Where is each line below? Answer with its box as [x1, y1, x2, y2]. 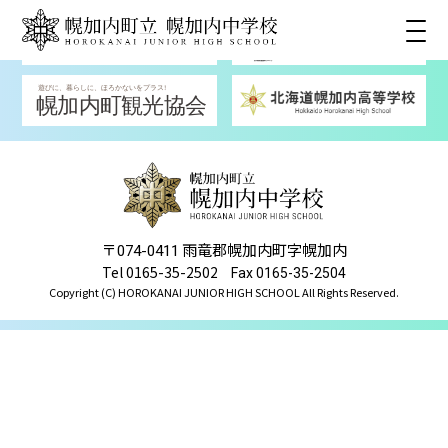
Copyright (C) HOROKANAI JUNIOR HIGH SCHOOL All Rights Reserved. [49, 284, 399, 301]
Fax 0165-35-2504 [228, 265, 346, 282]
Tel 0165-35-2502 [102, 262, 218, 283]
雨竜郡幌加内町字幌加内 [178, 239, 347, 261]
